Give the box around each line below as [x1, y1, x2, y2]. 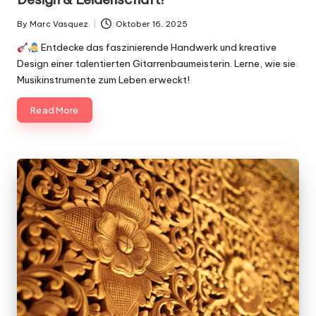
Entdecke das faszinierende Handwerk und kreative [38, 41, 276, 54]
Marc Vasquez [30, 18, 88, 29]
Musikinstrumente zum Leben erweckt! [17, 73, 190, 87]
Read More [30, 104, 79, 116]
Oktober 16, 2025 [115, 18, 188, 29]
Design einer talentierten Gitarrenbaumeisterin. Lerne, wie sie [17, 57, 296, 71]
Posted [16, 25, 46, 35]
